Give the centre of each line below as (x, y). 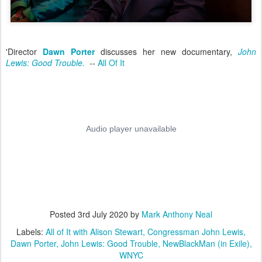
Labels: (31, 231)
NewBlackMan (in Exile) (206, 243)
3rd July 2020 (103, 214)
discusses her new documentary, (169, 51)
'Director (24, 51)
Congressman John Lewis (195, 231)
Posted (64, 214)
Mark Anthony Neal (177, 214)
